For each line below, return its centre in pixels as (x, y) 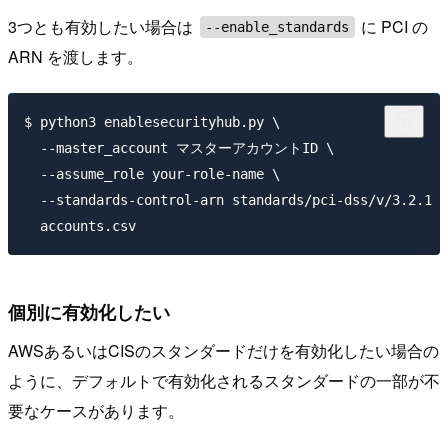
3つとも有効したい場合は (102, 27)
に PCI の (393, 27)
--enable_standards (277, 27)
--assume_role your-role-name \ (152, 173)
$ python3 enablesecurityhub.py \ (152, 121)
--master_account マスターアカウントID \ (179, 147)
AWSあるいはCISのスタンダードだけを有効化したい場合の (223, 351)
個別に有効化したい (89, 311)
